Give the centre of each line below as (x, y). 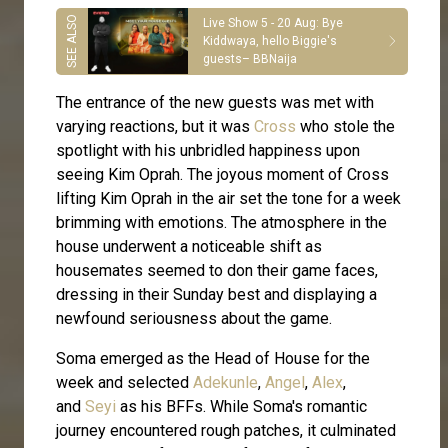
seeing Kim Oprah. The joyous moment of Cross (222, 174)
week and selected (124, 382)
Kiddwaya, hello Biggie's (270, 41)
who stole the (345, 126)
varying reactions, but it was (155, 126)
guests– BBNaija (250, 59)
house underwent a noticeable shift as (189, 246)
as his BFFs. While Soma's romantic (241, 406)
